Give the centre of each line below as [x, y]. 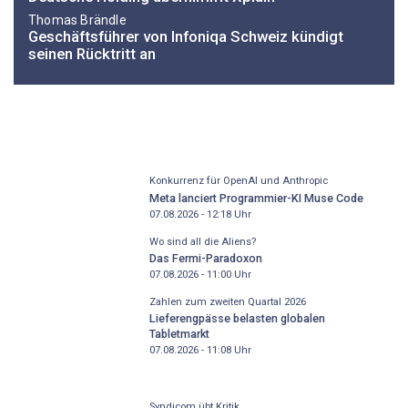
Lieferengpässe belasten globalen [237, 319]
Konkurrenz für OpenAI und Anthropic [238, 181]
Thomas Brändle [77, 20]
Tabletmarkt [179, 334]
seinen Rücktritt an [92, 54]
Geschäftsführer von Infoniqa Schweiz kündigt [186, 37]
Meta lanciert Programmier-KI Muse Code [256, 198]
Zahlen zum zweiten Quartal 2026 [227, 301]
